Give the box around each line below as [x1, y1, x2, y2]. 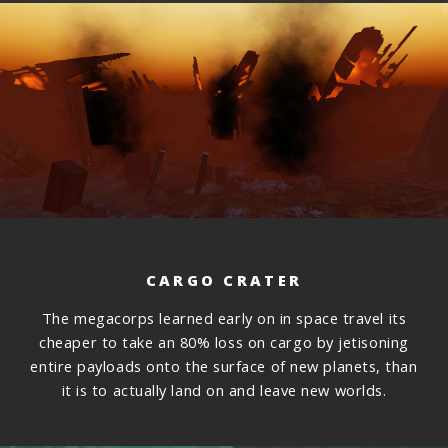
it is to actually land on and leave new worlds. [61, 380, 387, 401]
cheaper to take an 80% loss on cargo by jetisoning [39, 332, 409, 353]
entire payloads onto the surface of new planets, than [30, 356, 418, 377]
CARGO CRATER [145, 269, 303, 290]
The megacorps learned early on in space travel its [41, 308, 407, 329]
